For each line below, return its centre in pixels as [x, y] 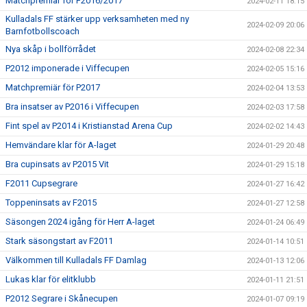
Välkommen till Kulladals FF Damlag [76, 260]
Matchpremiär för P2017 [53, 87]
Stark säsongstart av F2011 [59, 241]
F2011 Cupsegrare [41, 183]
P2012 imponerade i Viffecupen [67, 68]
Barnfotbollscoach [42, 31]
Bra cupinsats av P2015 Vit [57, 164]
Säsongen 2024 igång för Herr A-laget [80, 222]
